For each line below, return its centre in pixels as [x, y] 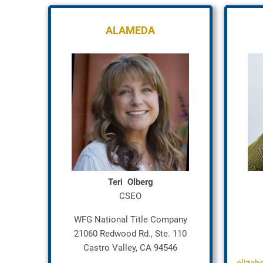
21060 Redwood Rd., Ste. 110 [130, 234]
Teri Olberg [130, 182]
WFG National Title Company [130, 220]
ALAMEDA [130, 30]
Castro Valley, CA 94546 [130, 248]
